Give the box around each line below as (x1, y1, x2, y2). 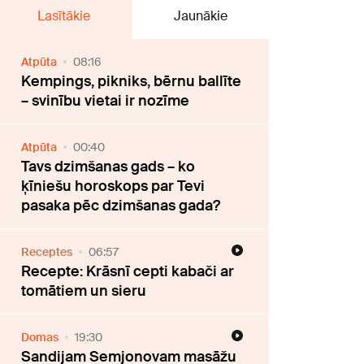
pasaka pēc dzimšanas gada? (21, 196, 221, 216)
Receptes (21, 245, 73, 260)
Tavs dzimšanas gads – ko (21, 157, 196, 177)
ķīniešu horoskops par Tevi (21, 176, 206, 197)
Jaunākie (173, 7, 227, 25)
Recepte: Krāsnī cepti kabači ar (21, 262, 235, 282)
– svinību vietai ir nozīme (21, 91, 190, 111)
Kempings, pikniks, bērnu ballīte (21, 71, 242, 92)
